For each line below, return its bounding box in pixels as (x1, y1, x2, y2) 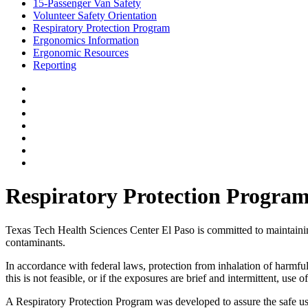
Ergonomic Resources (33, 47, 129, 58)
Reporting (33, 59, 76, 71)
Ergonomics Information (33, 34, 139, 46)
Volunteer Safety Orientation (33, 10, 157, 21)
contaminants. (5, 236, 65, 248)
